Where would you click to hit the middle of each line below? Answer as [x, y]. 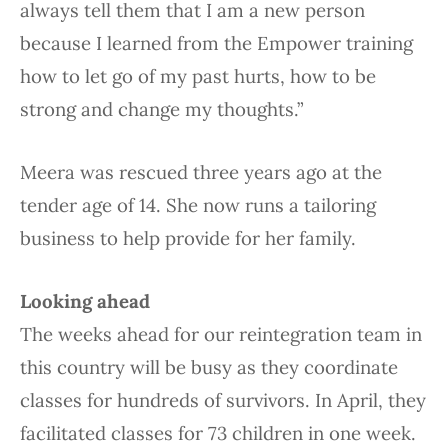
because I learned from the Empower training [216, 43]
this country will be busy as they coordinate [209, 367]
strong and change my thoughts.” [164, 109]
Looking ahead [85, 301]
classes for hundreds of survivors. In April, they [223, 400]
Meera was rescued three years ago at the [201, 172]
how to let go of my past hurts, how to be [198, 76]
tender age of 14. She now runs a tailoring [198, 205]
